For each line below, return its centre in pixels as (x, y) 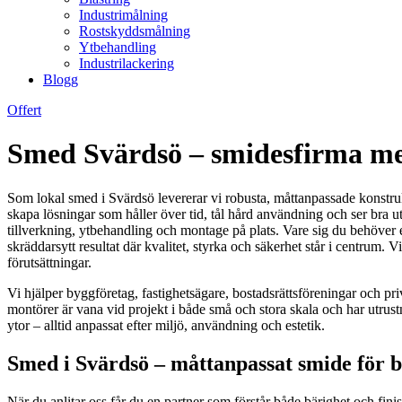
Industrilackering (127, 63)
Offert (24, 110)
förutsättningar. (49, 262)
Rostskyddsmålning (135, 31)
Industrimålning (123, 15)
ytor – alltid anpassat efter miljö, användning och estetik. (166, 325)
